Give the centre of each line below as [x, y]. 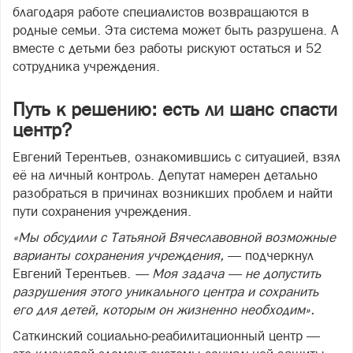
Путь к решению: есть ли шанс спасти [175, 109]
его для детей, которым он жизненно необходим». [163, 310]
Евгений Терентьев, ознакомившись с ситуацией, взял [176, 157]
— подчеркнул [269, 255]
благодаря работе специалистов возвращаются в [161, 12]
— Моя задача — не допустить [228, 273]
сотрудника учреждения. [86, 66]
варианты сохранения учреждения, [118, 255]
